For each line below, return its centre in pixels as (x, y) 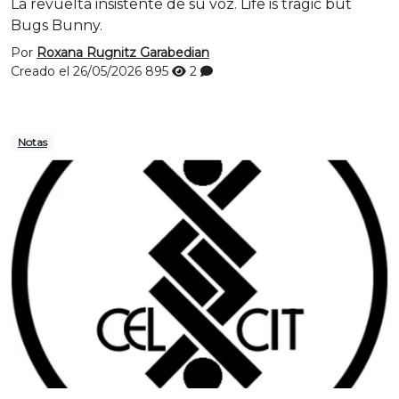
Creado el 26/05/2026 (78, 71)
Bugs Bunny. (57, 25)
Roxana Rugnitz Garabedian (123, 53)
